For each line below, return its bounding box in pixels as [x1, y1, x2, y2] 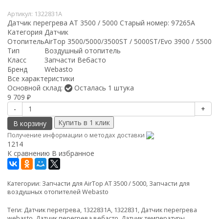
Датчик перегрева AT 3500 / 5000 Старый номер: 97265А [7, 18, 195, 27]
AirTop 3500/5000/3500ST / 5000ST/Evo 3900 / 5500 [44, 36, 212, 46]
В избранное [52, 148, 94, 158]
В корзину [13, 118, 46, 128]
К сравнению [7, 148, 50, 158]
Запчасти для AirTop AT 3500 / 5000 [42, 179, 146, 188]
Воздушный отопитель [44, 45, 121, 55]
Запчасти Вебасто [44, 55, 106, 65]
